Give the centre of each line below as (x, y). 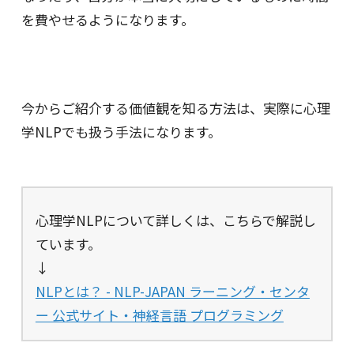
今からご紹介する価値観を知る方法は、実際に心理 (175, 108)
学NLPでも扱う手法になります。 (121, 132)
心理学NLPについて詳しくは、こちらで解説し (175, 220)
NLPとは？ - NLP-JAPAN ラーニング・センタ (172, 292)
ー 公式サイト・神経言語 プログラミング (159, 315)
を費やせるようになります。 (107, 20)
